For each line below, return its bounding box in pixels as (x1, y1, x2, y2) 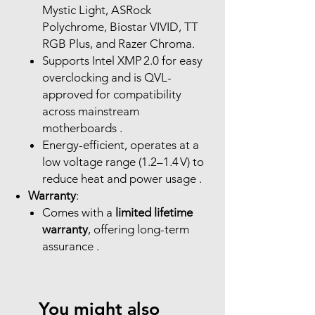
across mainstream (42, 104, 139, 119)
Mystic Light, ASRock (42, 3, 151, 18)
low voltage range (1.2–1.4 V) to (42, 155, 204, 169)
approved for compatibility (42, 87, 181, 102)
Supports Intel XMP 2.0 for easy (42, 53, 202, 68)
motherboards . (42, 121, 122, 136)
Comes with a (42, 205, 115, 220)
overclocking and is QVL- (42, 70, 172, 85)
